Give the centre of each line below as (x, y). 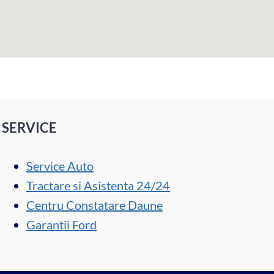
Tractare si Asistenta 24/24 (98, 185)
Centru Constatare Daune (94, 205)
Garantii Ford (61, 224)
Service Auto (60, 165)
